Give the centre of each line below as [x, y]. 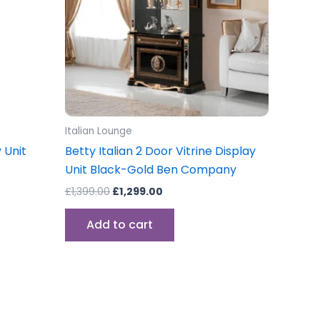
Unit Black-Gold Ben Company [151, 170]
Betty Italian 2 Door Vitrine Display [160, 151]
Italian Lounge [99, 131]
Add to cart [120, 225]
